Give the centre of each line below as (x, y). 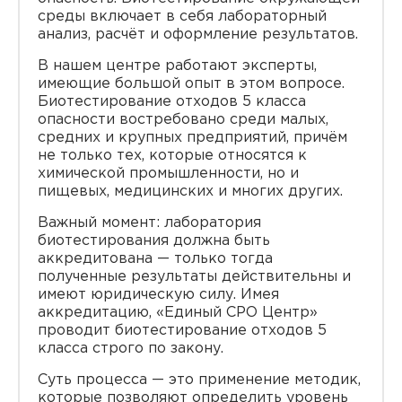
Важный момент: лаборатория (149, 223)
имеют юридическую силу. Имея (158, 295)
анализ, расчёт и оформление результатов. (198, 35)
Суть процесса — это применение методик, (199, 380)
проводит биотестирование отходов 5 (182, 331)
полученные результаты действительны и (194, 277)
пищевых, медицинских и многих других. (190, 192)
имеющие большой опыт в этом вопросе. (191, 84)
